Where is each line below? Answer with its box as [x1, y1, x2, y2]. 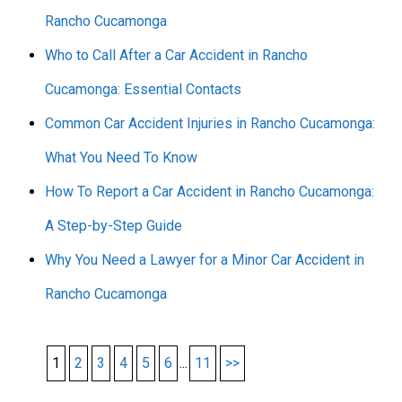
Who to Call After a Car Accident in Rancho [45, 46, 308, 64]
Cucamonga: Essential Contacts [45, 80, 241, 98]
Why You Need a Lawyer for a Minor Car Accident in [45, 250, 364, 268]
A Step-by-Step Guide [45, 216, 182, 234]
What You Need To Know [45, 148, 197, 166]
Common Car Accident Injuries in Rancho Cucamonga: [45, 114, 375, 132]
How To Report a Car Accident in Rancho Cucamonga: [45, 182, 374, 200]
